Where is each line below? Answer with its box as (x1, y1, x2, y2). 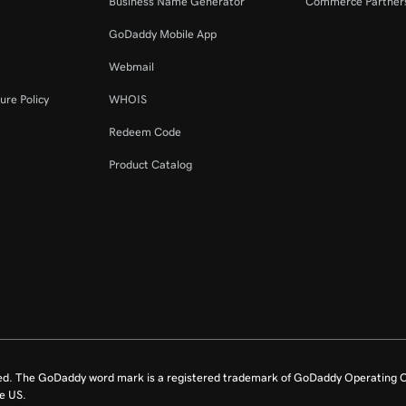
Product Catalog (109, 159, 193, 170)
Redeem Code (109, 126, 182, 138)
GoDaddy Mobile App (109, 28, 217, 40)
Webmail (109, 61, 155, 72)
